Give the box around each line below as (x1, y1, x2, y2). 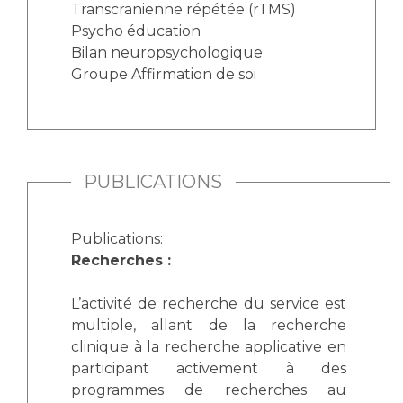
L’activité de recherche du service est (71, 295, 346, 312)
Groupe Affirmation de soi (71, 66, 256, 83)
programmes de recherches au (71, 381, 346, 399)
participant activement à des (71, 360, 346, 377)
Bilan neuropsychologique (71, 44, 263, 61)
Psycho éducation (71, 22, 201, 40)
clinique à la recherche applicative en (71, 338, 346, 355)
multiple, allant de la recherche (71, 317, 346, 334)
